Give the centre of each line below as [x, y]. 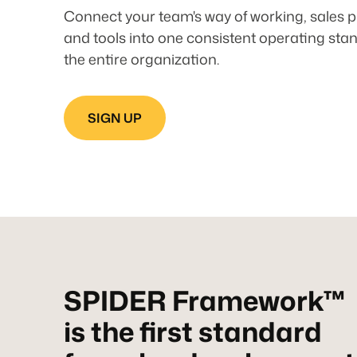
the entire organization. [141, 59]
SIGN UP [115, 118]
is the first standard [193, 332]
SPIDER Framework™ [205, 301]
